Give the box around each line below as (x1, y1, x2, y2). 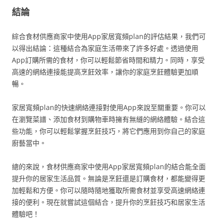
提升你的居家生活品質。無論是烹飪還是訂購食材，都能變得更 (12, 173, 205, 183)
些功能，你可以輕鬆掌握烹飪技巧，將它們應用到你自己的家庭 (12, 126, 205, 136)
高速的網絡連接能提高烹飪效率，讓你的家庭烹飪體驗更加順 (12, 67, 198, 76)
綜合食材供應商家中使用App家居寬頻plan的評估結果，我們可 (12, 31, 206, 41)
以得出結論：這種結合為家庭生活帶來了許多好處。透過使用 (12, 43, 198, 53)
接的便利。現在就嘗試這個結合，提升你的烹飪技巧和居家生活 (12, 197, 205, 207)
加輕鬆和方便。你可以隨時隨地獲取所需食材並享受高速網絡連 (12, 185, 205, 195)
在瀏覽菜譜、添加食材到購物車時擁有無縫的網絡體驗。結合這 (12, 114, 205, 124)
